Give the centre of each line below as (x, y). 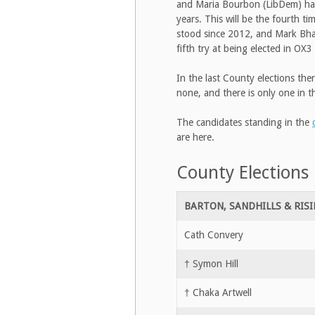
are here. (195, 137)
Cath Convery (214, 234)
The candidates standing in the (244, 123)
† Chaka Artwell (218, 292)
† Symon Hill (211, 263)
